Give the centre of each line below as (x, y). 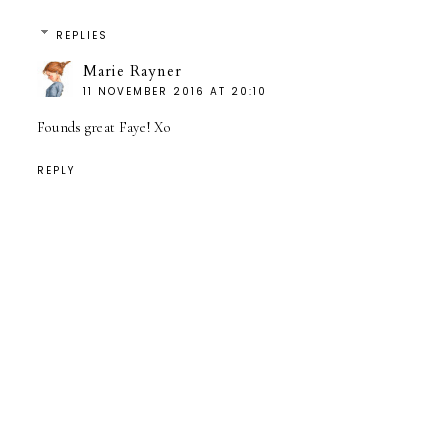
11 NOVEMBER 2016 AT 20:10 (174, 91)
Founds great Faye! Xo (104, 127)
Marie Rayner (132, 70)
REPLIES (82, 35)
